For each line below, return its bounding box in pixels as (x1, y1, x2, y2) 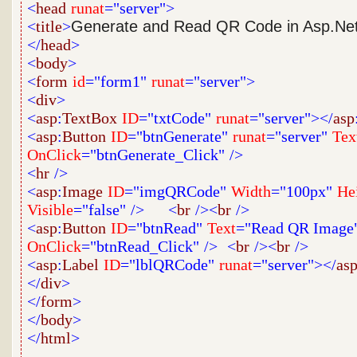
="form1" (85, 73, 147, 90)
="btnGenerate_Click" (81, 146, 226, 163)
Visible (27, 201, 74, 218)
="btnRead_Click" (81, 237, 200, 255)
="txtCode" (139, 109, 212, 127)
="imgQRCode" (124, 182, 227, 200)
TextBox (62, 109, 118, 127)
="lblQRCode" (120, 256, 215, 273)
